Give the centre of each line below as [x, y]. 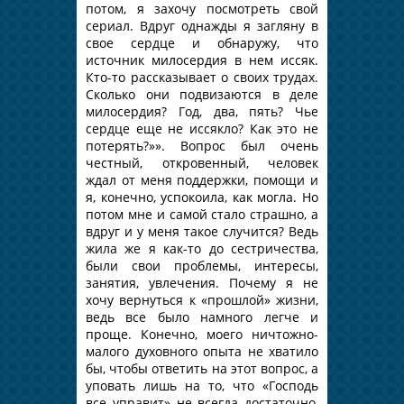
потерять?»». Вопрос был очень [202, 145]
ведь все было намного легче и [202, 317]
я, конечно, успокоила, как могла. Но [202, 197]
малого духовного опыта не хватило [202, 351]
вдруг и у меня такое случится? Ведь [202, 231]
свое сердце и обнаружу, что [202, 42]
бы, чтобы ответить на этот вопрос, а [202, 368]
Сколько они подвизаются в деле [202, 94]
